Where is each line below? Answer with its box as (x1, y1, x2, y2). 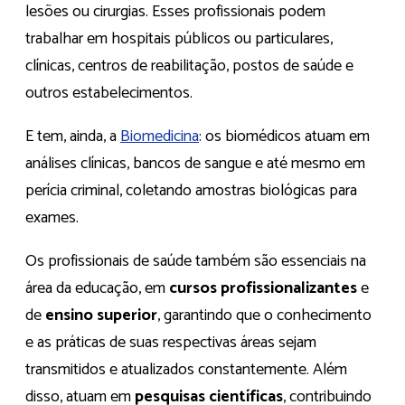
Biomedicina (120, 123, 199, 151)
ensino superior (45, 302, 157, 330)
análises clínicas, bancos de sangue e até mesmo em (25, 150, 365, 178)
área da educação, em (25, 275, 169, 303)
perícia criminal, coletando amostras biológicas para (25, 177, 357, 205)
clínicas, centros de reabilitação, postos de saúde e (25, 52, 353, 80)
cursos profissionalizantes (169, 275, 357, 303)
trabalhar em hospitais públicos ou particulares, (25, 25, 333, 53)
